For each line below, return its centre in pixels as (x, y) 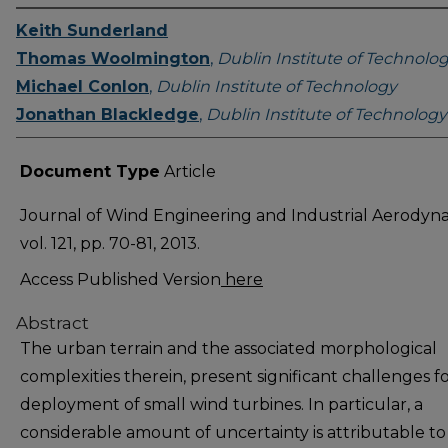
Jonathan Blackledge (107, 114)
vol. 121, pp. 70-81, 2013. (110, 243)
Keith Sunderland (92, 30)
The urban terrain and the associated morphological (228, 348)
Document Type (90, 171)
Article (188, 171)
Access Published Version (120, 279)
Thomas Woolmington (113, 58)
